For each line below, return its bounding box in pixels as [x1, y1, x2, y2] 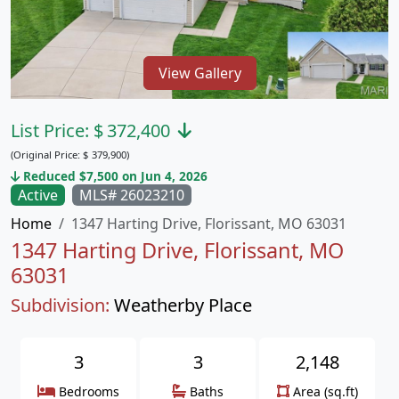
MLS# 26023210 [79, 185, 184, 205]
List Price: [11, 118, 94, 142]
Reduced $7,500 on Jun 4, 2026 [20, 167, 208, 184]
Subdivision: [11, 293, 110, 317]
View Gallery [158, 62, 241, 83]
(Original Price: [11, 148, 83, 161]
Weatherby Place [114, 293, 252, 317]
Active [18, 185, 58, 205]
